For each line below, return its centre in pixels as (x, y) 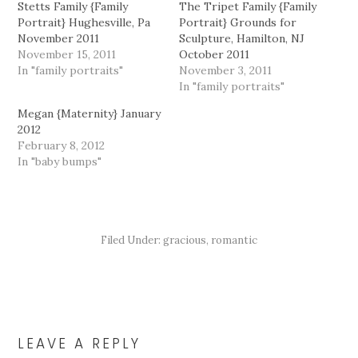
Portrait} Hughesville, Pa (84, 22)
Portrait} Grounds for (238, 22)
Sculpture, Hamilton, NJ (242, 38)
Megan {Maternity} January (89, 113)
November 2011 (59, 38)
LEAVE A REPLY (80, 343)
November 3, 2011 (225, 70)
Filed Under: (132, 240)
